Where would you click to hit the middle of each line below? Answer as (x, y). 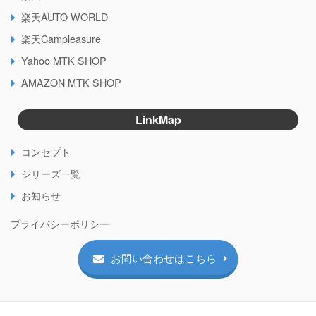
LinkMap (158, 120)
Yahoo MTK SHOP (64, 61)
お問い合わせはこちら (163, 258)
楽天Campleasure (61, 39)
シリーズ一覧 (51, 174)
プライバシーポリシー (60, 223)
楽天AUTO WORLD (65, 17)
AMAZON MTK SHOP (71, 83)
